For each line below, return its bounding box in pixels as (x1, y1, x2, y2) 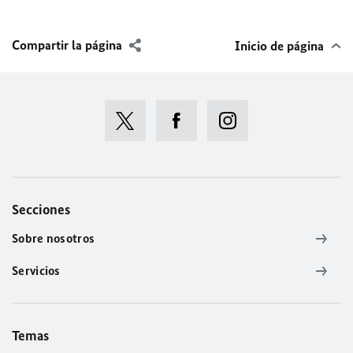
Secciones (12, 201, 70, 218)
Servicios (12, 263, 61, 278)
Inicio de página (235, 38, 324, 54)
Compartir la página (12, 37, 122, 53)
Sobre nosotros (12, 231, 95, 246)
